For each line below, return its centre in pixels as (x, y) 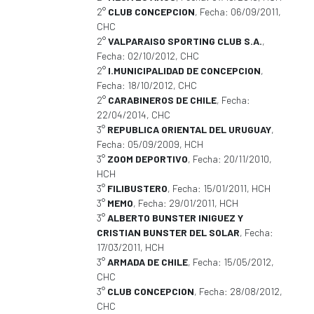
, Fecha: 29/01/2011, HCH (186, 203)
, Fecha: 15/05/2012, (231, 262)
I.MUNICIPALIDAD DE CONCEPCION (184, 70)
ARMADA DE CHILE (148, 262)
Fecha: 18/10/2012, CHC (147, 85)
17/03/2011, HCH (130, 247)
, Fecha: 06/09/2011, (238, 12)
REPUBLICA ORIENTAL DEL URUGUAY (189, 129)
